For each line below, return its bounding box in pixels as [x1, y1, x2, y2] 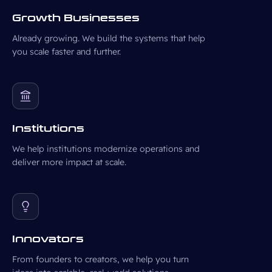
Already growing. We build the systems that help [12, 33, 205, 44]
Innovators [12, 233, 84, 245]
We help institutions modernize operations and [12, 143, 200, 154]
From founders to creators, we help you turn [12, 254, 189, 265]
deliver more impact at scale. [12, 157, 126, 168]
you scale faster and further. [12, 46, 121, 57]
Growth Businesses [12, 12, 140, 24]
